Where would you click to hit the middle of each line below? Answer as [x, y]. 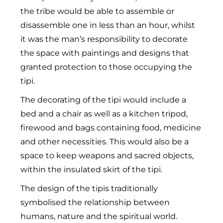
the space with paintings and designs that [105, 53]
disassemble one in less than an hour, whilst [108, 25]
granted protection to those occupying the [107, 67]
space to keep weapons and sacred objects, [107, 155]
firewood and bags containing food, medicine [111, 127]
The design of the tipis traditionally [89, 188]
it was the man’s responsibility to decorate [104, 39]
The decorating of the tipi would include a [104, 100]
